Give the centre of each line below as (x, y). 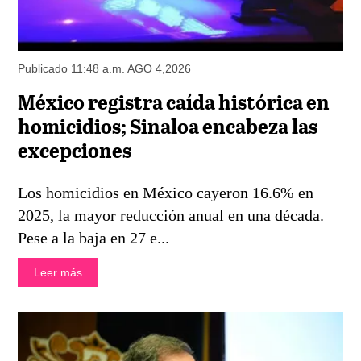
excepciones (75, 152)
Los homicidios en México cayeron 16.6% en (166, 192)
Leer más (58, 272)
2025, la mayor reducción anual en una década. (171, 215)
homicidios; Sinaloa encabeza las (168, 128)
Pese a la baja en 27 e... (94, 237)
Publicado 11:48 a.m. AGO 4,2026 (105, 69)
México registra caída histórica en (174, 104)
